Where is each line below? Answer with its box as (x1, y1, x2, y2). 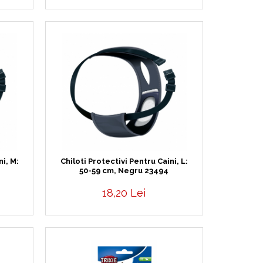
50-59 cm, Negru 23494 (79, 166, 169, 175)
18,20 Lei (102, 187, 146, 199)
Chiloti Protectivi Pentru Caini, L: (60, 157, 188, 166)
